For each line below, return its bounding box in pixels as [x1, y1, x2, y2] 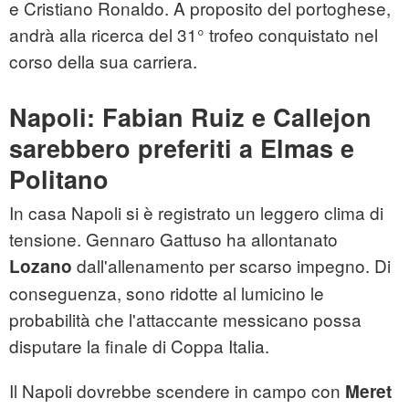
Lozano [9, 254, 72, 279]
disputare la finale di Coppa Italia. [9, 333, 269, 359]
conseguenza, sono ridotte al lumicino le [9, 280, 324, 306]
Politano [9, 162, 109, 197]
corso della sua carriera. [9, 48, 197, 74]
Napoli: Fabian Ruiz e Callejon [9, 100, 372, 135]
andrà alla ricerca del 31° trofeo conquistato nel [9, 22, 378, 47]
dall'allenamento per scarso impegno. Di [72, 253, 391, 278]
